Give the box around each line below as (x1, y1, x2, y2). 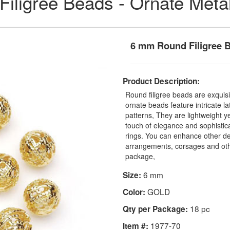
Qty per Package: (123, 203, 188, 215)
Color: (123, 186, 145, 198)
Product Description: (123, 75, 200, 87)
